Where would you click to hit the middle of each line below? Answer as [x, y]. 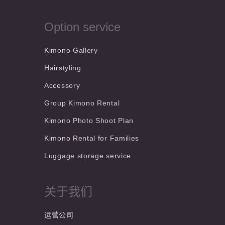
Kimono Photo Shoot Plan [89, 121]
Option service [82, 27]
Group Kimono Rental [82, 103]
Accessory [62, 85]
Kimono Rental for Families [92, 138]
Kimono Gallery [71, 50]
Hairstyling [63, 68]
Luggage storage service [88, 156]
